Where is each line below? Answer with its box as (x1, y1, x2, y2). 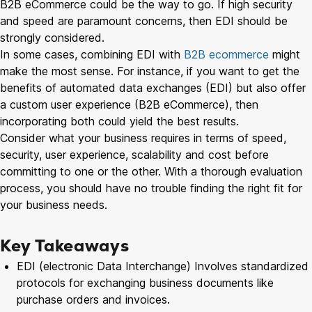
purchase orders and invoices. (17, 292, 170, 306)
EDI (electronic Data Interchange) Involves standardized (17, 258, 309, 273)
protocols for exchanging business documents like (17, 275, 274, 290)
